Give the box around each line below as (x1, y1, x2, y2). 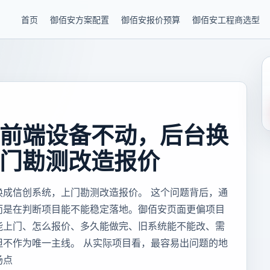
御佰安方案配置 (50, 14, 109, 25)
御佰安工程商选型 (192, 14, 260, 25)
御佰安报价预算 (121, 14, 180, 25)
